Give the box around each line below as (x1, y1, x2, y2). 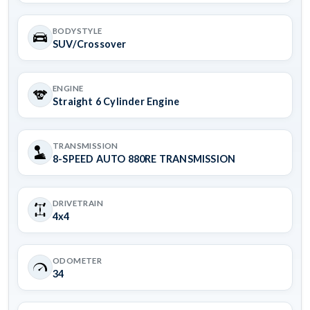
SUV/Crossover (53, 37, 127, 50)
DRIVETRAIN (53, 198, 104, 208)
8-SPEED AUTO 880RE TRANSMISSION (53, 152, 236, 165)
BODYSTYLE (53, 26, 102, 35)
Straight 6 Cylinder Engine (53, 95, 180, 107)
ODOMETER (53, 255, 102, 265)
